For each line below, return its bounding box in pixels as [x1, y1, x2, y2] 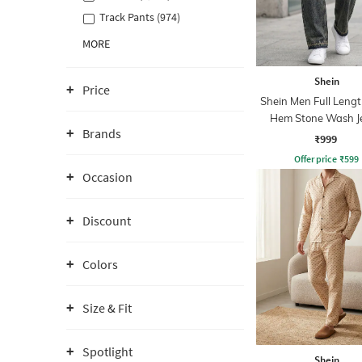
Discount [82, 213, 131, 229]
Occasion [82, 169, 133, 185]
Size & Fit [82, 300, 132, 316]
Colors [82, 256, 118, 272]
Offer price [294, 152, 337, 165]
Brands [82, 125, 121, 141]
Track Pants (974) [99, 10, 180, 24]
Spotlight [82, 343, 133, 360]
